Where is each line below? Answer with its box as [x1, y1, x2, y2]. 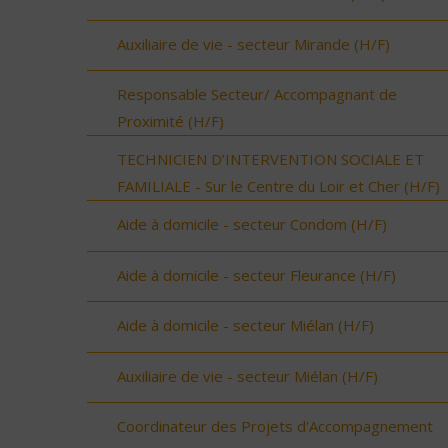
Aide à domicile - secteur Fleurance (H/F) [117, 264, 396, 285]
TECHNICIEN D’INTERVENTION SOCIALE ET [117, 149, 424, 170]
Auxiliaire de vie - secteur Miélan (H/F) [117, 365, 378, 386]
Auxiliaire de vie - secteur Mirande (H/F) [117, 33, 390, 54]
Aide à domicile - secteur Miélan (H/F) [117, 315, 374, 336]
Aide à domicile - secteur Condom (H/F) [117, 214, 387, 235]
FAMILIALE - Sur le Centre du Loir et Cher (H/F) [117, 176, 440, 197]
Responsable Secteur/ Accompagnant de [117, 84, 397, 105]
